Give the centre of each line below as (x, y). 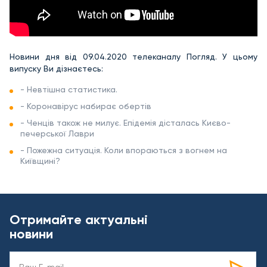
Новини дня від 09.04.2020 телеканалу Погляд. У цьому (133, 57)
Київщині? (40, 161)
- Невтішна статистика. (69, 89)
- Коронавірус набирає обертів (86, 106)
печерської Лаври (57, 133)
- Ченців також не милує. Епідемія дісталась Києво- (125, 123)
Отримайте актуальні (79, 220)
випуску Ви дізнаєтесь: (56, 69)
